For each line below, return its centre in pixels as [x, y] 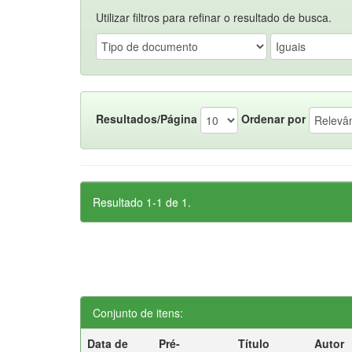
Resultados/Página [147, 118]
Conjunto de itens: [138, 313]
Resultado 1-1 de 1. [142, 202]
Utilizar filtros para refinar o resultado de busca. [214, 17]
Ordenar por [273, 118]
